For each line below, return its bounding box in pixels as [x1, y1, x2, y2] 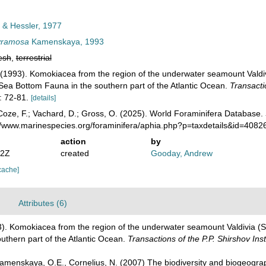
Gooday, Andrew [151, 148, 213, 158]
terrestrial [15, 53, 52, 62]
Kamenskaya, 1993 [28, 37, 104, 46]
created [60, 148, 89, 158]
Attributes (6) [18, 198, 67, 208]
